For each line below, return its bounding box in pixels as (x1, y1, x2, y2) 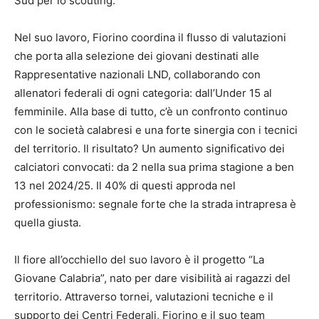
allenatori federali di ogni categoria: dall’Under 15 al (14, 86, 272, 100)
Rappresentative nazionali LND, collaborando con (14, 68, 261, 82)
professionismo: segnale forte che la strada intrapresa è (14, 197, 296, 211)
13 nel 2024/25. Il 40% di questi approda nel (14, 179, 236, 193)
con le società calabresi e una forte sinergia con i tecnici (14, 123, 298, 137)
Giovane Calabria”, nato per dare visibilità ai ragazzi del (14, 271, 291, 286)
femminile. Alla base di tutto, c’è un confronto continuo (14, 105, 288, 119)
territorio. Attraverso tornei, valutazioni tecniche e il (14, 290, 273, 304)
